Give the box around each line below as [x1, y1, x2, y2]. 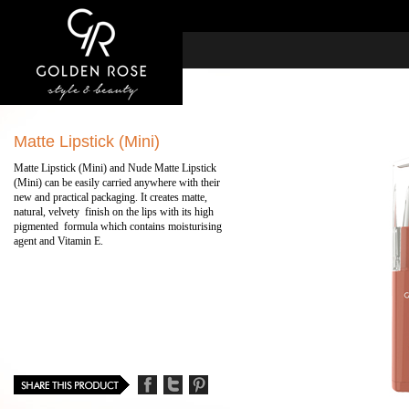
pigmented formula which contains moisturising [14, 220, 222, 233]
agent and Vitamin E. [14, 235, 103, 247]
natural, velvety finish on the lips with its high [14, 205, 214, 218]
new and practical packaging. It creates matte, [14, 191, 207, 204]
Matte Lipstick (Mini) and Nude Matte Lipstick [14, 162, 216, 174]
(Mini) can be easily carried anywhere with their [14, 176, 220, 189]
